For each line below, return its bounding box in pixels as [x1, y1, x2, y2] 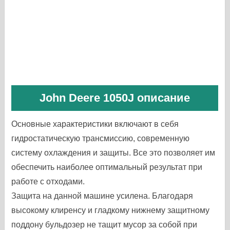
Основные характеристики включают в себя [11, 120, 179, 128]
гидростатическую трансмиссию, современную [11, 134, 190, 143]
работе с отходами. [11, 177, 85, 186]
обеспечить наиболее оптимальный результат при [11, 163, 203, 171]
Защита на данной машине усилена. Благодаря [11, 191, 194, 200]
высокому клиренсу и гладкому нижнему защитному [11, 206, 210, 215]
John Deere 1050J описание [40, 91, 190, 104]
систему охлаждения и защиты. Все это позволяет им [11, 148, 216, 157]
